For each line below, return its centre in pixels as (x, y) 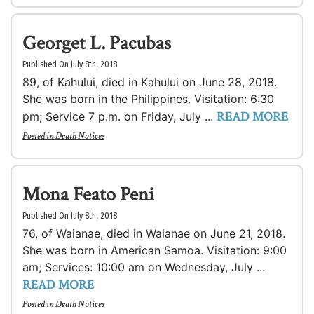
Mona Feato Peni (88, 194)
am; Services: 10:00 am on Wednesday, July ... (144, 267)
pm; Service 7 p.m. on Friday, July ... (120, 116)
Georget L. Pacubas (97, 43)
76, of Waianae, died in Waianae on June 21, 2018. (154, 233)
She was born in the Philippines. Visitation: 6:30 (148, 99)
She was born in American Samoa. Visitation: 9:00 (155, 250)
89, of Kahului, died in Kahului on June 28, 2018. (150, 82)
